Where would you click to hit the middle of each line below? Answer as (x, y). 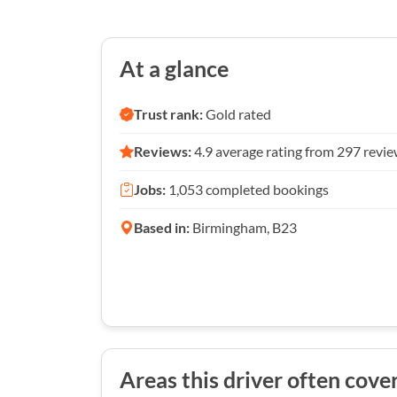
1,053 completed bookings (247, 189)
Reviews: (163, 152)
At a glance (174, 69)
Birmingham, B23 (243, 227)
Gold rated (237, 113)
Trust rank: (168, 113)
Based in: (162, 227)
